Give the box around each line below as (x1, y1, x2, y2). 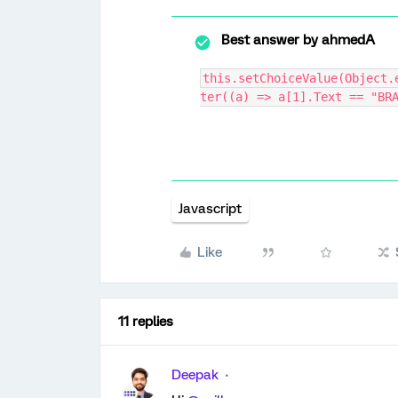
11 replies (118, 314, 173, 330)
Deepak (171, 367, 219, 383)
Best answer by (221, 32, 318, 48)
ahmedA (318, 32, 375, 48)
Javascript (179, 201, 242, 217)
